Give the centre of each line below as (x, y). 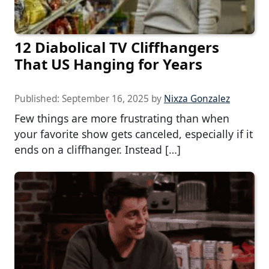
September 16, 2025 (105, 99)
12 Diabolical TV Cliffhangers (117, 47)
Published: (38, 99)
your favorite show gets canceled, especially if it (134, 134)
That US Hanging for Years (108, 64)
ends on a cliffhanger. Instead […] (98, 150)
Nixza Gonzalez (197, 99)
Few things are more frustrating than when (122, 119)
